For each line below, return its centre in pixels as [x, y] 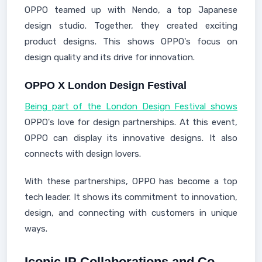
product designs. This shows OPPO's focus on [131, 42]
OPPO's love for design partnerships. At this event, [131, 122]
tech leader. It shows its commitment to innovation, [131, 197]
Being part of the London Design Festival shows [131, 106]
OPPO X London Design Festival [106, 85]
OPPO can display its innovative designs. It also [131, 138]
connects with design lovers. [83, 154]
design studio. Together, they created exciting [131, 26]
